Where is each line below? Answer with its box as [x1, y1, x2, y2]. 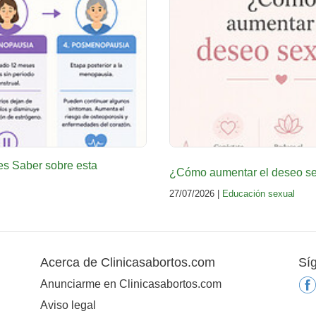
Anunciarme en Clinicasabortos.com [39, 277, 221, 290]
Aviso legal [39, 298, 96, 311]
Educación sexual [222, 188, 295, 200]
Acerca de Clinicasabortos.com [39, 255, 215, 270]
